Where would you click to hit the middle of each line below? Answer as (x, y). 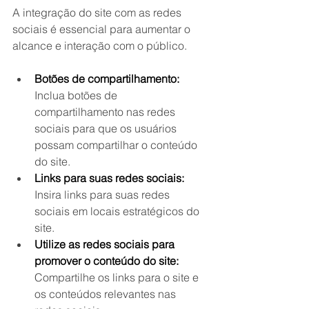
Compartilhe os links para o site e (118, 277)
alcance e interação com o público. (100, 46)
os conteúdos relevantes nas (107, 294)
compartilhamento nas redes (106, 112)
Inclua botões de (77, 95)
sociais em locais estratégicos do (118, 211)
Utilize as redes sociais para (106, 244)
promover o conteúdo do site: (107, 261)
